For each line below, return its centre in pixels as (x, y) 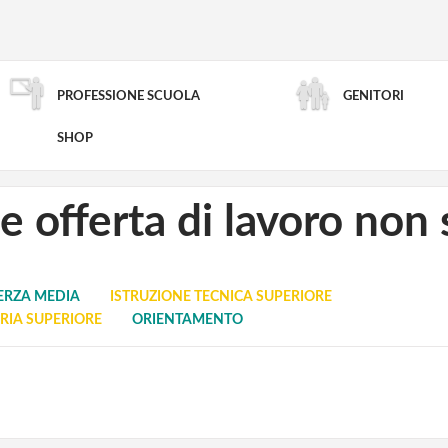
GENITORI (373, 96)
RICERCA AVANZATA (224, 131)
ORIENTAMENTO (187, 320)
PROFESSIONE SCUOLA (128, 96)
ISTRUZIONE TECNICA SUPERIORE (221, 297)
